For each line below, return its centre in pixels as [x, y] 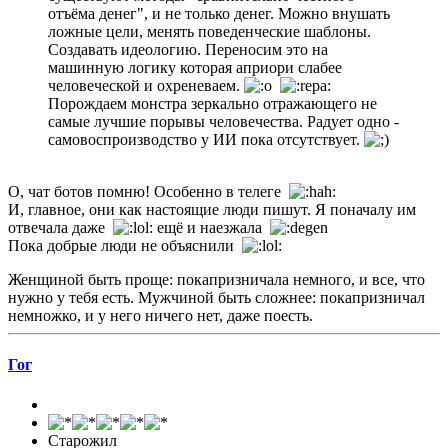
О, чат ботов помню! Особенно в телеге [148, 192]
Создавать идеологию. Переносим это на [188, 50]
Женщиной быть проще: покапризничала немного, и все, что [216, 280]
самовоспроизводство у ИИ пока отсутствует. [206, 140]
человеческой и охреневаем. [146, 86]
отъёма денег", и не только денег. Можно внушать [219, 14]
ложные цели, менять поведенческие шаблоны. [209, 32]
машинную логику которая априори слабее [195, 68]
